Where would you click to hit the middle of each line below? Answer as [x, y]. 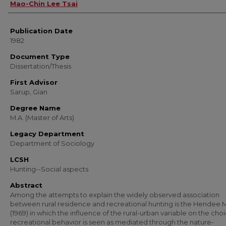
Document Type [40, 56]
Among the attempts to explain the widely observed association [115, 195]
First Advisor [34, 82]
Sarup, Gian [29, 92]
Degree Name [35, 108]
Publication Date [41, 31]
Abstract [26, 185]
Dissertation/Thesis [41, 66]
